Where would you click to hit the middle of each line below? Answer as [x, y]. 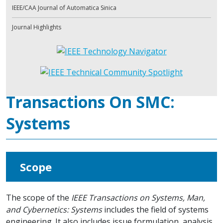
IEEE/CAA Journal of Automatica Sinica [64, 7]
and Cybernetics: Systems [54, 209]
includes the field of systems [155, 209]
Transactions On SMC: [90, 102]
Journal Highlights [37, 27]
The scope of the [39, 197]
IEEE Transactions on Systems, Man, [138, 197]
